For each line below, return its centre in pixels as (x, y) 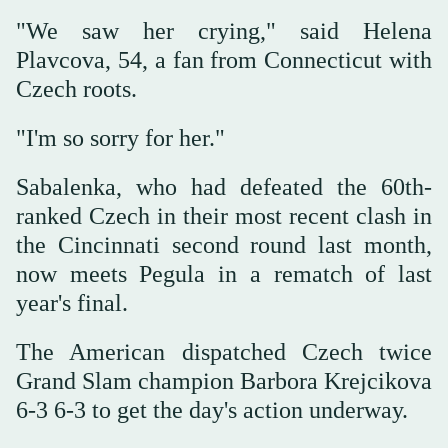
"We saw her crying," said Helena (224, 30)
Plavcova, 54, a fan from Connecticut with (224, 59)
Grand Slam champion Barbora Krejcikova (224, 380)
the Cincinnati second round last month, (224, 244)
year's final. (72, 302)
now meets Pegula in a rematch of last (224, 273)
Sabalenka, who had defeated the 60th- (224, 186)
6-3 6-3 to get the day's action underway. (212, 409)
